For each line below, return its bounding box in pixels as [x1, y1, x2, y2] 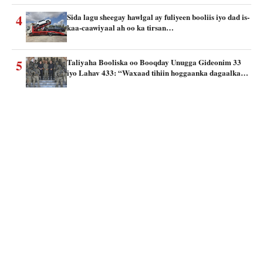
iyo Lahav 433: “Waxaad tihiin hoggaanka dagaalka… [67, 66, 248, 78]
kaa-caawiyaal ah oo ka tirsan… [67, 21, 174, 33]
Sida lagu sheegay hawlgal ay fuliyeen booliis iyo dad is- [67, 11, 249, 22]
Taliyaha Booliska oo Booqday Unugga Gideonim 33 [67, 56, 241, 68]
